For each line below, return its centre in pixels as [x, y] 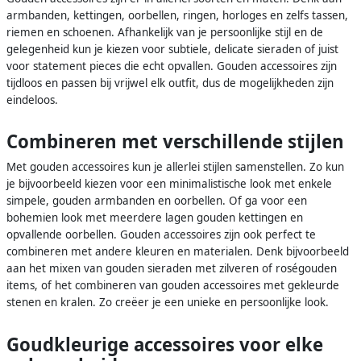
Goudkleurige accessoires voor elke [165, 345]
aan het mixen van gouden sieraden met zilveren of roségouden [172, 269]
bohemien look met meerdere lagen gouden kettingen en [155, 218]
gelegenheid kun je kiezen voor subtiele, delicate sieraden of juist [172, 49]
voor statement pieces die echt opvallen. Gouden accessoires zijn [172, 66]
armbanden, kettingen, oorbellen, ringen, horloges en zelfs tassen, [177, 15]
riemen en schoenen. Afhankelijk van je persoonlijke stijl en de [165, 32]
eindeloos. [32, 100]
